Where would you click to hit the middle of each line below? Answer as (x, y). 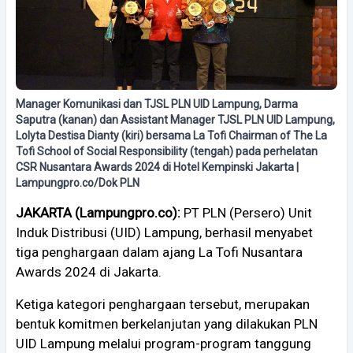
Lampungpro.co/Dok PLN (78, 182)
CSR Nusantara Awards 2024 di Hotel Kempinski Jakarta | (157, 167)
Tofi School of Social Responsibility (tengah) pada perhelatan (167, 151)
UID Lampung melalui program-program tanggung (163, 343)
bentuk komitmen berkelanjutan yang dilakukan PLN (167, 323)
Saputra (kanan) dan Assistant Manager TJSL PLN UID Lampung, (175, 119)
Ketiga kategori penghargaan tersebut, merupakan (163, 304)
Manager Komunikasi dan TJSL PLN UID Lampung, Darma (157, 104)
